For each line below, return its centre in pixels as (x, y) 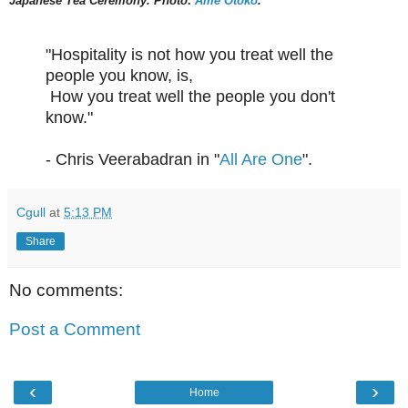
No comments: (66, 290)
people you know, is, (119, 75)
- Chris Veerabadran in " (133, 159)
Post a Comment (75, 330)
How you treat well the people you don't (193, 96)
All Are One (261, 159)
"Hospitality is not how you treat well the (189, 54)
